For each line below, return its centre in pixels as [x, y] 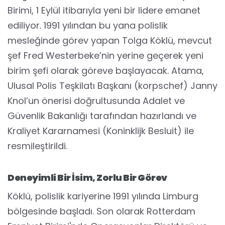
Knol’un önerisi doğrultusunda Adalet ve [96, 101]
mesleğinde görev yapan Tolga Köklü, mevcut [110, 40]
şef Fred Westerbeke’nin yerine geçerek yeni [105, 55]
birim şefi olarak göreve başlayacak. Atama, [106, 71]
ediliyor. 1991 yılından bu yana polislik [88, 25]
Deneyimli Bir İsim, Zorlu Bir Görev [87, 178]
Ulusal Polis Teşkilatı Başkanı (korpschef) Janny [113, 86]
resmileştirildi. [37, 146]
